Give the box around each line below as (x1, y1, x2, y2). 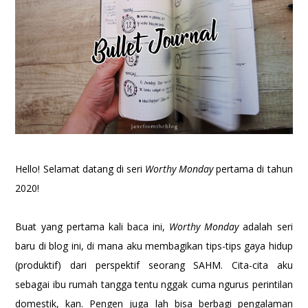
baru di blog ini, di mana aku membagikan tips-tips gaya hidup (15, 239, 293, 252)
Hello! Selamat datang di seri (15, 162, 146, 175)
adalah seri (239, 219, 293, 233)
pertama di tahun (213, 162, 293, 175)
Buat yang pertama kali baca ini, (15, 219, 170, 233)
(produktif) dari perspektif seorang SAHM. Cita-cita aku (15, 258, 293, 272)
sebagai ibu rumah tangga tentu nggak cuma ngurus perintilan (15, 277, 293, 291)
